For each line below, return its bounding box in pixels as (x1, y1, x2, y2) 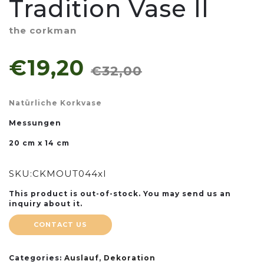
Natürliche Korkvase (9, 98, 102, 107)
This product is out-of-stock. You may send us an (9, 189, 231, 198)
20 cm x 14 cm (9, 138, 70, 147)
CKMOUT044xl (32, 167, 106, 179)
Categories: (9, 253, 64, 262)
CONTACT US (34, 220, 87, 229)
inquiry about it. (9, 199, 82, 208)
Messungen (9, 118, 61, 127)
